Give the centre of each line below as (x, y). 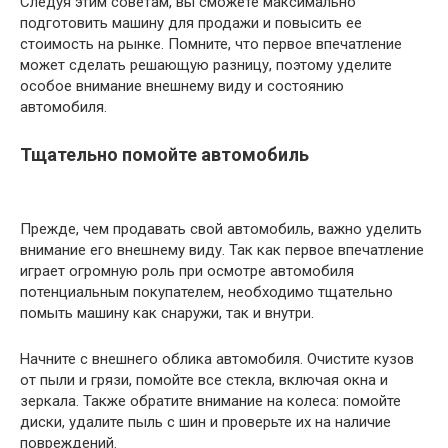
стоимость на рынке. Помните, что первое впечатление (211, 44)
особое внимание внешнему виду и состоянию (182, 86)
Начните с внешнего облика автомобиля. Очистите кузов (217, 359)
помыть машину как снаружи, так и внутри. (167, 313)
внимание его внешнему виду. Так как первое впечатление (222, 250)
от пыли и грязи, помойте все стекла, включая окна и (204, 380)
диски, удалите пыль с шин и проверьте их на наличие (205, 422)
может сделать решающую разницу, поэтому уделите (206, 65)
